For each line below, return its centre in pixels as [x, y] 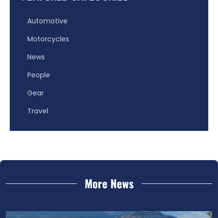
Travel [38, 111]
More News [109, 183]
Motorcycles [48, 39]
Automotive [47, 21]
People [39, 75]
